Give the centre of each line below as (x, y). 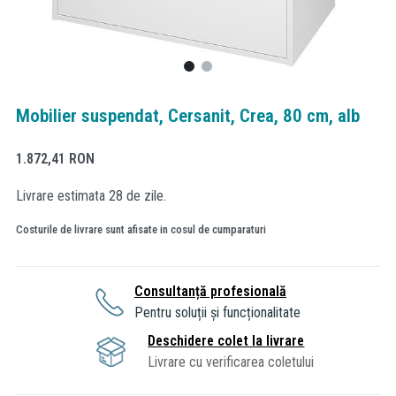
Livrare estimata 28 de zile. (91, 195)
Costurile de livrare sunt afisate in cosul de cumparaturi (141, 229)
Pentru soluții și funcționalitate (217, 312)
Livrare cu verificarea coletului (231, 362)
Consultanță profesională (210, 291)
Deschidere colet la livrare (226, 340)
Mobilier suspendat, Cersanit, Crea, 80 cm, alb (188, 116)
